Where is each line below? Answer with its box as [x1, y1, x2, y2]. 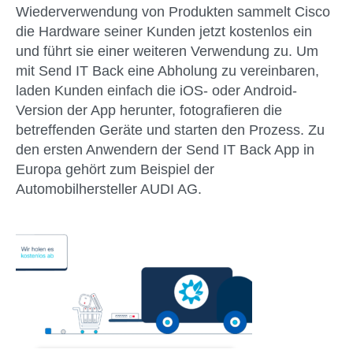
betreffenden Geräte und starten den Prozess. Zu [16, 122, 325, 139]
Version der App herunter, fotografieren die [16, 102, 282, 119]
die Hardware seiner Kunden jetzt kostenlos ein [16, 24, 312, 40]
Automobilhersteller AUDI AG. [16, 181, 202, 198]
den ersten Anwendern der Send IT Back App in [16, 142, 314, 158]
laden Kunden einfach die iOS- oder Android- [16, 83, 297, 99]
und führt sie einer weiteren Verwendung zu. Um [16, 43, 318, 60]
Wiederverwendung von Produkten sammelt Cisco [16, 4, 330, 20]
